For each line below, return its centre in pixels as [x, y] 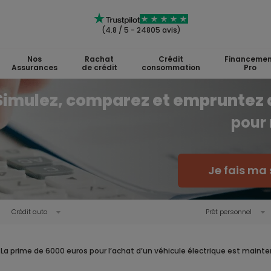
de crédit [99, 67]
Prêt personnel [229, 212]
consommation [171, 67]
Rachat [99, 59]
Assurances [34, 67]
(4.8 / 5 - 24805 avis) [141, 30]
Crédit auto [29, 212]
